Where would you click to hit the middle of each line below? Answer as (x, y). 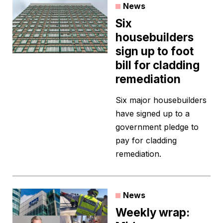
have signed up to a (153, 114)
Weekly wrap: (153, 213)
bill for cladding (158, 65)
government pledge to (157, 127)
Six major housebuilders (161, 100)
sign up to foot (155, 51)
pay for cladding (146, 141)
